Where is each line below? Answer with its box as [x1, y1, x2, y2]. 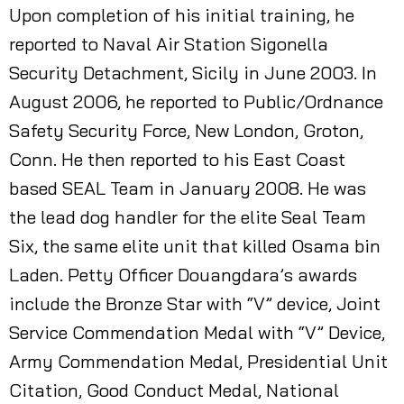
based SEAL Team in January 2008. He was [9, 177, 366, 199]
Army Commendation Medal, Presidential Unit [9, 350, 388, 372]
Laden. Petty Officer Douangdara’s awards [9, 263, 357, 286]
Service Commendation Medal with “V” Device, [9, 321, 385, 344]
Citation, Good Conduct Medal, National [9, 379, 339, 401]
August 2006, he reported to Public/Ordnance [9, 90, 383, 113]
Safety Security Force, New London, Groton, [9, 119, 363, 142]
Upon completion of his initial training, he [9, 4, 354, 26]
